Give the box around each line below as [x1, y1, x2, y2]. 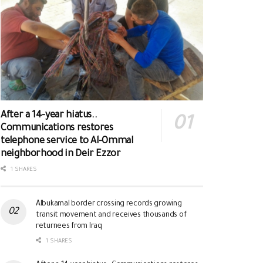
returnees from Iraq [36, 222, 102, 231]
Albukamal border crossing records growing [36, 200, 182, 209]
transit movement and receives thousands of [36, 211, 187, 220]
